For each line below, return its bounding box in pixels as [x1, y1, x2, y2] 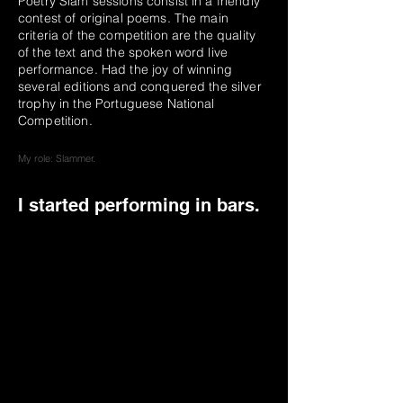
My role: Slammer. [18, 152, 98, 165]
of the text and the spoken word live [18, 44, 228, 60]
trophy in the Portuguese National [18, 95, 215, 112]
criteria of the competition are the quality [18, 27, 256, 43]
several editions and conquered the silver [18, 78, 262, 94]
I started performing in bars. [18, 194, 265, 216]
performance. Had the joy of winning [18, 61, 232, 77]
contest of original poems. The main [18, 10, 228, 26]
